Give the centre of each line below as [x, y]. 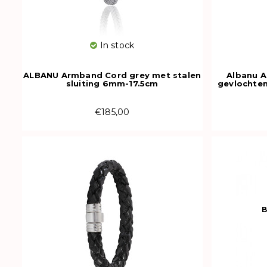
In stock [116, 45]
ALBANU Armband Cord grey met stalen [112, 75]
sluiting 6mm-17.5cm [112, 83]
